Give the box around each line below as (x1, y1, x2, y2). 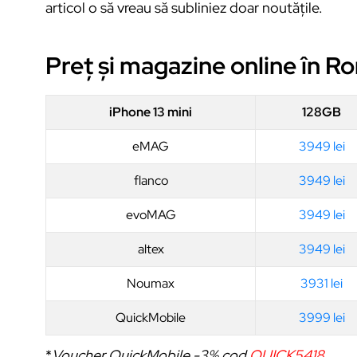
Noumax (127, 274, 175, 292)
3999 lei (298, 308, 345, 326)
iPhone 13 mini (109, 103, 192, 120)
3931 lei (300, 274, 343, 292)
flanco (133, 171, 168, 189)
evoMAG (125, 206, 176, 223)
